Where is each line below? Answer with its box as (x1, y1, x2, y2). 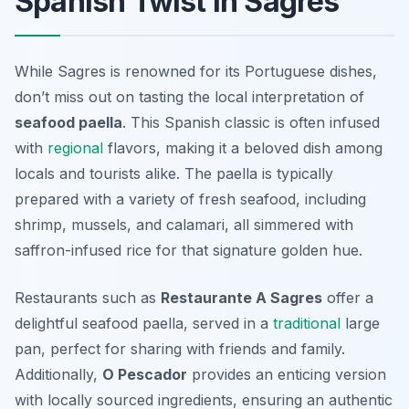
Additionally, (15, 365, 102, 384)
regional (47, 139, 103, 158)
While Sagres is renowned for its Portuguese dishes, (15, 62, 377, 81)
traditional (273, 314, 341, 333)
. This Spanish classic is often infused (122, 113, 380, 132)
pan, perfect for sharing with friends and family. (15, 340, 345, 359)
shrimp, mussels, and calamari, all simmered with (15, 215, 353, 235)
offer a (322, 288, 373, 308)
